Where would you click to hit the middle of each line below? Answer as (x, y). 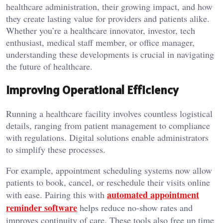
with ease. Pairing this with (56, 195)
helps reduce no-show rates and (135, 208)
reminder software (42, 208)
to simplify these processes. (56, 150)
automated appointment (153, 195)
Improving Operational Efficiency (92, 90)
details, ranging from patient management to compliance (108, 126)
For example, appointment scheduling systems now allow (109, 170)
